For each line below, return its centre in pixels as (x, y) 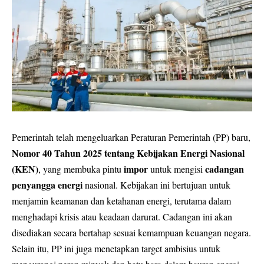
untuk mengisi (176, 169)
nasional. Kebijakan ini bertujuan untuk (156, 184)
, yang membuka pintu (81, 169)
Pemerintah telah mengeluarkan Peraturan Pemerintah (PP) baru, (131, 137)
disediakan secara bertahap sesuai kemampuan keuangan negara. (131, 232)
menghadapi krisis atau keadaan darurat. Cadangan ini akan (122, 216)
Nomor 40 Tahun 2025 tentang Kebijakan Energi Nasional (128, 153)
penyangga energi (47, 184)
